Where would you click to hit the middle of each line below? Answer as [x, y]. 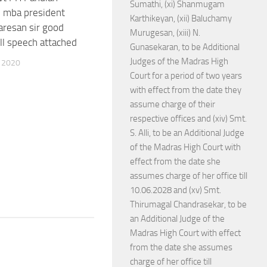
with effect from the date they [186, 90]
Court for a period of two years [186, 76]
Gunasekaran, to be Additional [185, 47]
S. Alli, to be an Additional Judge [187, 133]
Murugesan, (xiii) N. [165, 33]
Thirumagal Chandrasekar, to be [188, 204]
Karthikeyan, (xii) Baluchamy [181, 18]
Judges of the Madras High [179, 61]
